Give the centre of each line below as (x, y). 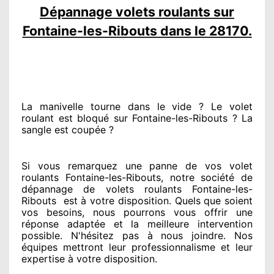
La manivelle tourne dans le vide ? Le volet (137, 106)
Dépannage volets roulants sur (137, 11)
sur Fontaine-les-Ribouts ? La (181, 118)
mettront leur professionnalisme (136, 247)
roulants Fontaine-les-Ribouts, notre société (128, 177)
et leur (234, 247)
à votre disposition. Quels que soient (165, 200)
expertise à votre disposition (88, 258)
